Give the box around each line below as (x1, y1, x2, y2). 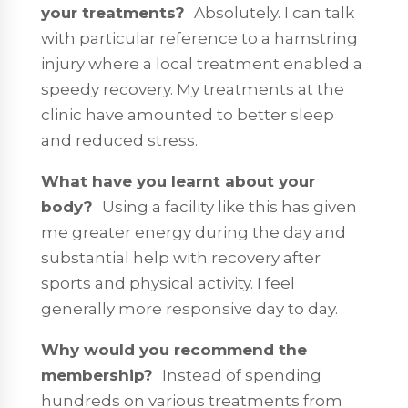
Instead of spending (161, 365, 321, 384)
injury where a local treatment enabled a (40, 54, 362, 73)
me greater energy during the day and (40, 222, 346, 241)
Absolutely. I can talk (193, 3, 354, 22)
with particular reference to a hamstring (40, 28, 358, 47)
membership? (40, 365, 162, 384)
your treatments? (40, 3, 194, 22)
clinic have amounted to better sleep (40, 105, 334, 124)
